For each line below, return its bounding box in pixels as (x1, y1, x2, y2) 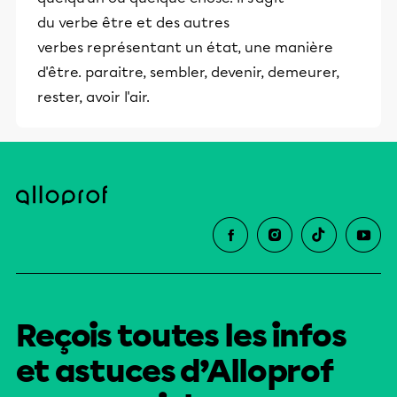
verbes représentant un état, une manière (37, 39, 333, 56)
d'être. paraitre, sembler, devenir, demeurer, (37, 64, 339, 81)
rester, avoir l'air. (37, 89, 150, 105)
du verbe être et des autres (37, 14, 230, 31)
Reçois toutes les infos (16, 317, 346, 354)
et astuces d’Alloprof (16, 353, 335, 390)
